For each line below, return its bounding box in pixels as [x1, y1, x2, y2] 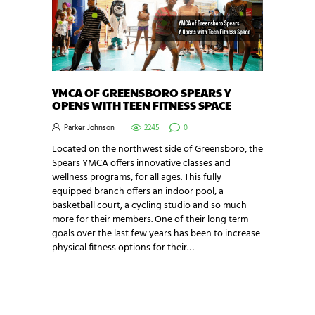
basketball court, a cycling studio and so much [52, 197, 247, 214]
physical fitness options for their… [52, 239, 194, 256]
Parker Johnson [62, 122, 117, 134]
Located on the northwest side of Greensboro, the [52, 141, 263, 157]
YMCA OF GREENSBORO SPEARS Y [52, 84, 231, 101]
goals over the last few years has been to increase [52, 225, 260, 242]
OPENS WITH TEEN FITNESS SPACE [52, 97, 231, 114]
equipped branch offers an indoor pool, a [52, 183, 224, 200]
